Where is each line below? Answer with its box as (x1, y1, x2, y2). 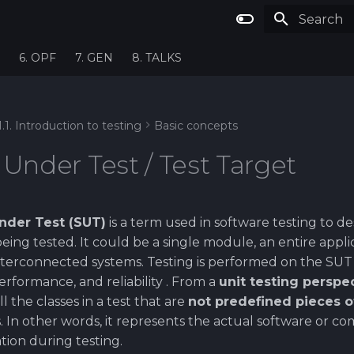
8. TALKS (132, 51, 182, 65)
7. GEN (75, 51, 113, 65)
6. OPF (19, 51, 56, 65)
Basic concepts (154, 119, 238, 133)
